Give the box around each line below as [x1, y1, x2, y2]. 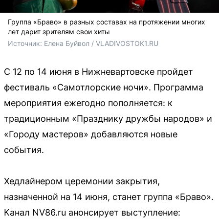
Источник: [8, 39, 44, 47]
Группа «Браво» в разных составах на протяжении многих [8, 17, 205, 26]
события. [4, 144, 44, 155]
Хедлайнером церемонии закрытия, [4, 175, 160, 186]
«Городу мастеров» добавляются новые [4, 129, 177, 139]
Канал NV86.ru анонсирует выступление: [4, 207, 180, 218]
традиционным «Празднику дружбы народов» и [4, 113, 212, 124]
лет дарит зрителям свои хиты [8, 27, 110, 36]
